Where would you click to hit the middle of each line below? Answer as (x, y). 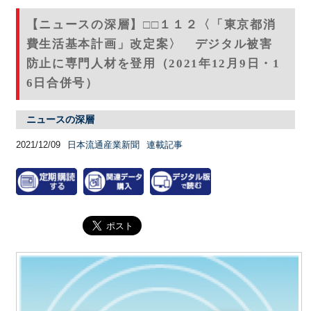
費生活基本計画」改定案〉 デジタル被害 (149, 44)
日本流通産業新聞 (103, 144)
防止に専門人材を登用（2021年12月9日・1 (153, 63)
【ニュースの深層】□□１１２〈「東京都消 (151, 24)
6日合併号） (62, 83)
